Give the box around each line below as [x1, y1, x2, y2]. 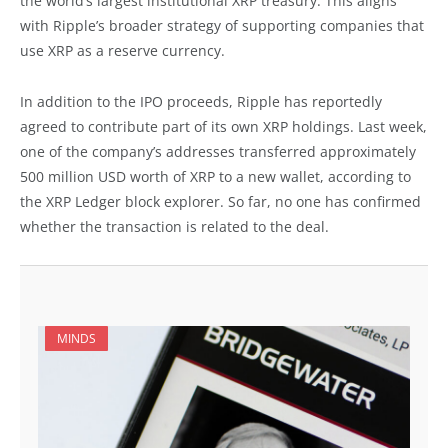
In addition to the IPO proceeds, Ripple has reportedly [20, 91, 382, 111]
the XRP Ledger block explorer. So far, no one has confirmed [20, 191, 421, 211]
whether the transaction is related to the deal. [20, 216, 329, 236]
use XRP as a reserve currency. [20, 41, 225, 60]
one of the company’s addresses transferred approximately [20, 141, 416, 161]
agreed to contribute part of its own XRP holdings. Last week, [20, 116, 427, 136]
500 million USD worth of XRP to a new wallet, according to [20, 166, 411, 186]
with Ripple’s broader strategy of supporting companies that [20, 16, 424, 35]
